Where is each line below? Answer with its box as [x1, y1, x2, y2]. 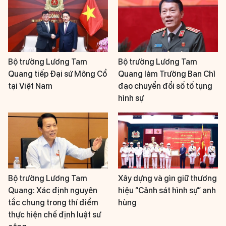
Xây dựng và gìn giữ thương [118, 174, 217, 184]
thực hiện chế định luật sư [8, 210, 101, 220]
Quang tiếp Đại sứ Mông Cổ [8, 69, 107, 79]
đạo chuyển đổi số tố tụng [118, 81, 212, 91]
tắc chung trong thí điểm [8, 198, 98, 208]
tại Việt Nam [8, 81, 52, 91]
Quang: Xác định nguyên [8, 186, 97, 196]
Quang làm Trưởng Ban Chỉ [118, 69, 215, 79]
